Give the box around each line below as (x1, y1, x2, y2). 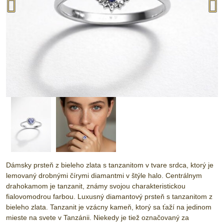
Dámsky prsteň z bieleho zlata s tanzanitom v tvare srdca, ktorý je (6, 161, 213, 169)
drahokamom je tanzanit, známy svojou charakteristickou (6, 182, 185, 190)
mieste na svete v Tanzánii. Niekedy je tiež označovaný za (6, 213, 189, 221)
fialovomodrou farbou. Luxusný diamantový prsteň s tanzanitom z (6, 192, 212, 200)
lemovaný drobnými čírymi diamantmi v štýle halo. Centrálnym (6, 171, 202, 179)
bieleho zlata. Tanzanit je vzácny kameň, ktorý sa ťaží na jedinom (6, 203, 211, 211)
